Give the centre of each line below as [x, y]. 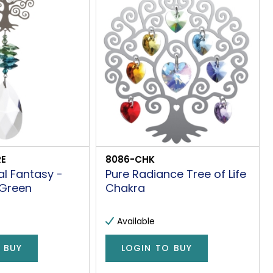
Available [136, 221]
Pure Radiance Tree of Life [175, 174]
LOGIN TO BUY [156, 248]
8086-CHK [130, 159]
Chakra [125, 188]
